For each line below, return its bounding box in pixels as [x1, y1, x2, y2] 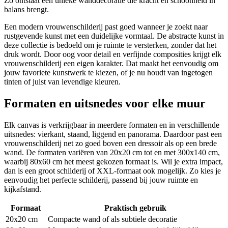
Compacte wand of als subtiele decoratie [48, 214, 177, 223]
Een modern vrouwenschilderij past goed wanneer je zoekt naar [4, 22, 208, 32]
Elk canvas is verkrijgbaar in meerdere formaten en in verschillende [4, 120, 219, 129]
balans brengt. [4, 5, 49, 14]
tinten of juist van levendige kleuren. [4, 77, 121, 87]
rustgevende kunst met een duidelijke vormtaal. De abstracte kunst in [4, 32, 224, 41]
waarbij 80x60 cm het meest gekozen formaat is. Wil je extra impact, [4, 157, 223, 166]
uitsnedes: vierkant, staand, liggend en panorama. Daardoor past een [4, 129, 222, 138]
